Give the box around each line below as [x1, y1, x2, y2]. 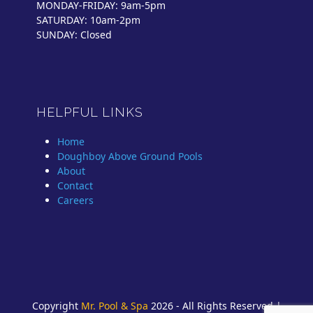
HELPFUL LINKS [36, 105, 144, 120]
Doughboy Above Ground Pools [57, 150, 203, 163]
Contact [57, 179, 94, 193]
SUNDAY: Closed [36, 28, 112, 42]
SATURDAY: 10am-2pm [36, 13, 141, 27]
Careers [57, 194, 94, 208]
